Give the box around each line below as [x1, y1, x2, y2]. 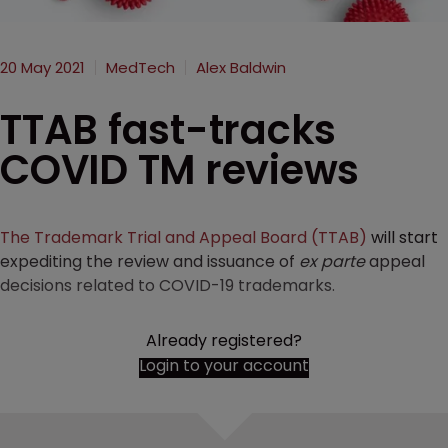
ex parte [299, 250, 365, 274]
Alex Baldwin [196, 57, 286, 79]
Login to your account [139, 354, 309, 378]
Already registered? [146, 329, 302, 353]
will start [367, 226, 438, 250]
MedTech [106, 57, 175, 79]
